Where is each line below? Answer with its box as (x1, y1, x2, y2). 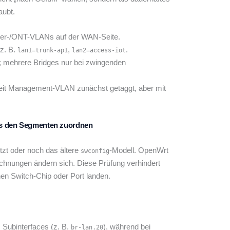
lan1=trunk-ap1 (17, 47, 68, 54)
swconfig (81, 147, 109, 155)
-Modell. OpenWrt (109, 145, 168, 155)
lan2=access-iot (72, 47, 126, 54)
